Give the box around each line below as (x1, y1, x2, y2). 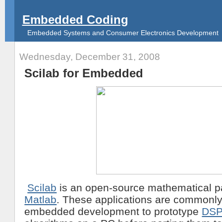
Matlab (24, 193, 57, 205)
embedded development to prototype (24, 205, 202, 217)
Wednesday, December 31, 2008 (19, 51, 161, 62)
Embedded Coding (22, 13, 128, 27)
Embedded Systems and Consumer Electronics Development (27, 29, 219, 37)
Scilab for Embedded (24, 66, 144, 80)
